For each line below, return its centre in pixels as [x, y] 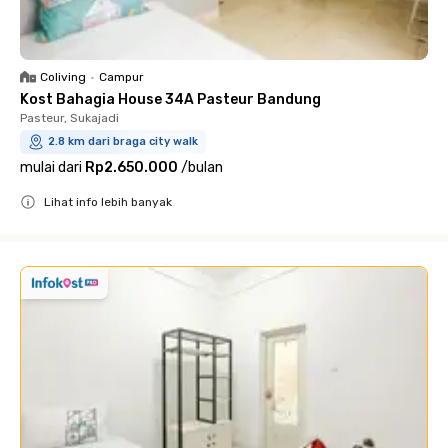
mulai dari [51, 167]
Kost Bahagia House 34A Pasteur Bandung [170, 99]
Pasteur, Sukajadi [69, 117]
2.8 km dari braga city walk [123, 141]
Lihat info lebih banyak [108, 201]
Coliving [63, 76]
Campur [121, 76]
